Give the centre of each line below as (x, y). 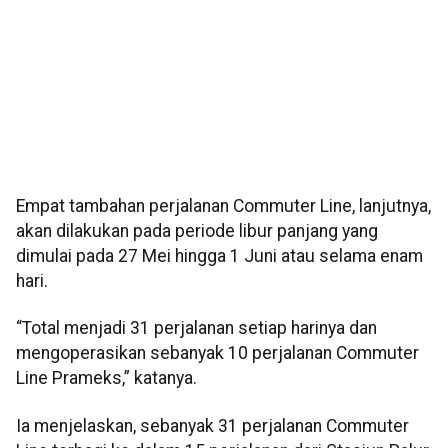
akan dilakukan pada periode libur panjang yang (197, 230)
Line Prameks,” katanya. (106, 378)
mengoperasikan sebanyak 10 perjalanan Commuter (217, 353)
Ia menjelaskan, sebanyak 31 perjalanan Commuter (212, 425)
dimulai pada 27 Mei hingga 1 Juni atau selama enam (219, 255)
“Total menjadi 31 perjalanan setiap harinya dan (196, 328)
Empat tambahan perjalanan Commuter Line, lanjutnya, (223, 205)
